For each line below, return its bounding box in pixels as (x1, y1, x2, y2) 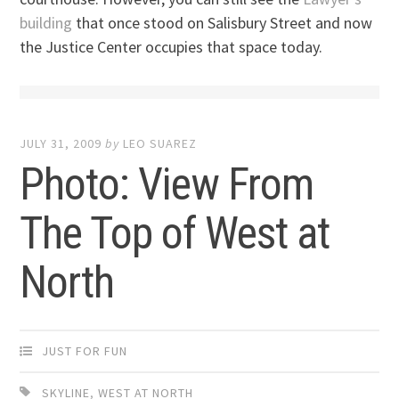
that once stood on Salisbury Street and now (72, 12, 373, 33)
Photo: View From (20, 159, 314, 211)
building (20, 12, 73, 33)
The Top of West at (20, 208, 330, 260)
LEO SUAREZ (123, 135, 198, 152)
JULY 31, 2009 (20, 135, 102, 152)
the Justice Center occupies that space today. (20, 37, 323, 57)
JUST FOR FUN (42, 342, 128, 359)
